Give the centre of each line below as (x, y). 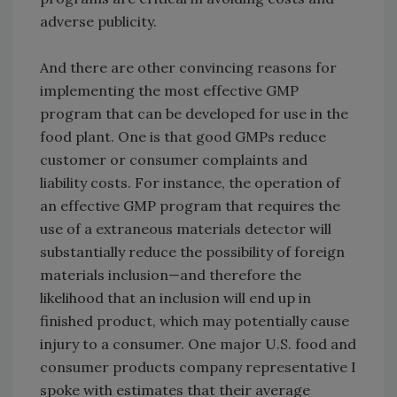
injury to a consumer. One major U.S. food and (198, 344)
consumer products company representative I (198, 367)
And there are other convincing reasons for (188, 68)
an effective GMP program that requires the (190, 206)
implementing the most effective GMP (169, 91)
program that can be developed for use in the (194, 114)
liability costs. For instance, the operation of (190, 183)
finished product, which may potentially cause (195, 321)
